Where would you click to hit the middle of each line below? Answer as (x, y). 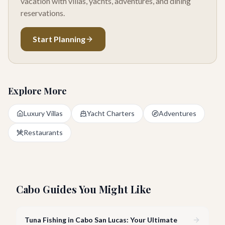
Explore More (37, 91)
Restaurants (43, 132)
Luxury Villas (43, 113)
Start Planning (59, 39)
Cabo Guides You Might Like (84, 189)
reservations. (43, 13)
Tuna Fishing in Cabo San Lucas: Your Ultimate (101, 220)
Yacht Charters (111, 113)
